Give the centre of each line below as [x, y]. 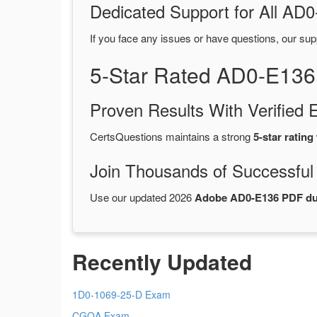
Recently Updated [162, 262]
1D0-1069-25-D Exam [121, 295]
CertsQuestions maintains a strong [172, 137]
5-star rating [283, 137]
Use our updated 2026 [142, 197]
